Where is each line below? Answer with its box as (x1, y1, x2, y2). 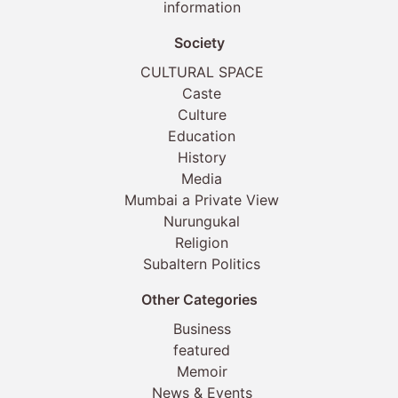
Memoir (176, 362, 227, 380)
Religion (175, 233, 229, 251)
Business (172, 319, 231, 338)
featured (173, 340, 231, 359)
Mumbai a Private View (124, 190, 280, 209)
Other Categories (140, 290, 258, 308)
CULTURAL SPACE (139, 62, 264, 81)
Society (173, 33, 225, 52)
